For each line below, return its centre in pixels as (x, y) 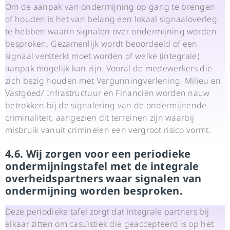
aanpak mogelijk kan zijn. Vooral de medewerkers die (109, 69)
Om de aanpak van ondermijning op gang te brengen (110, 7)
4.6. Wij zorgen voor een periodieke (98, 154)
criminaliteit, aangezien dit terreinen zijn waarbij (100, 118)
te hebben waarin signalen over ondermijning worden (111, 32)
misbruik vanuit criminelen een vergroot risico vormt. (108, 130)
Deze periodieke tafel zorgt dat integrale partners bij (107, 211)
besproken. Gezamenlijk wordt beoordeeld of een (101, 44)
